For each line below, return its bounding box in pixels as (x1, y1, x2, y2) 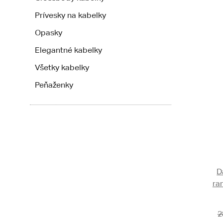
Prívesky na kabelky (35, 10, 106, 20)
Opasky (35, 28, 62, 37)
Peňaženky (35, 80, 73, 90)
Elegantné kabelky (35, 45, 102, 55)
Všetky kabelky (35, 63, 89, 72)
